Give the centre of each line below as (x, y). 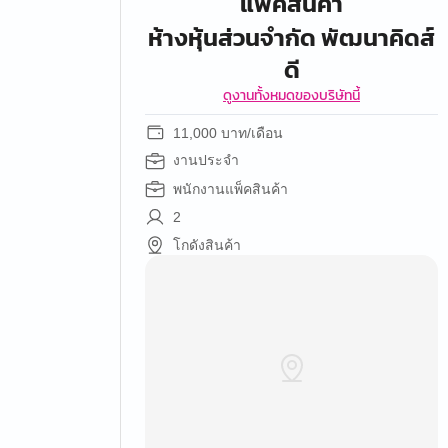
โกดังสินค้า (207, 245)
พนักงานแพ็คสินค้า (230, 189)
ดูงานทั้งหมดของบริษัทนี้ (291, 95)
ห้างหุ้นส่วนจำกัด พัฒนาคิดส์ (291, 37)
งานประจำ (206, 160)
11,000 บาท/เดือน (228, 133)
